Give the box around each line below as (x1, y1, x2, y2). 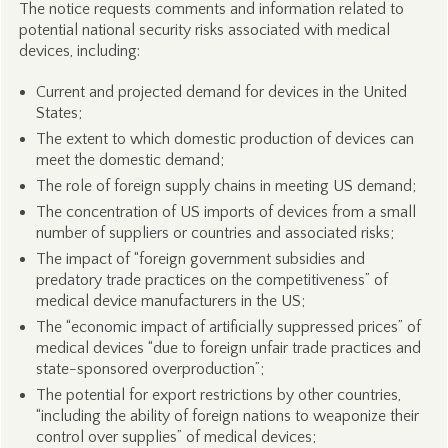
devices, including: (18, 42, 140, 60)
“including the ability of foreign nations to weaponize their (35, 407, 419, 425)
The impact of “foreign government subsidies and (35, 250, 365, 268)
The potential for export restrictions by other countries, (35, 386, 401, 404)
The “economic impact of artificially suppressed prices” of (35, 318, 421, 336)
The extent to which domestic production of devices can (35, 130, 414, 148)
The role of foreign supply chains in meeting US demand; (35, 177, 416, 195)
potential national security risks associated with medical (18, 21, 390, 39)
